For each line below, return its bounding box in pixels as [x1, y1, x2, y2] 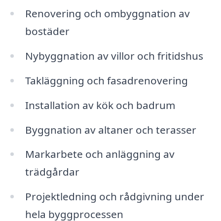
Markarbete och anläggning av [25, 147, 175, 161]
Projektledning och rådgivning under [25, 189, 204, 204]
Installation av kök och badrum [25, 98, 175, 112]
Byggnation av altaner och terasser [25, 122, 196, 137]
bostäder [25, 24, 70, 38]
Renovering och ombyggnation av [25, 6, 190, 21]
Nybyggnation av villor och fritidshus [25, 49, 203, 63]
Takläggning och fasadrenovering [25, 73, 188, 87]
